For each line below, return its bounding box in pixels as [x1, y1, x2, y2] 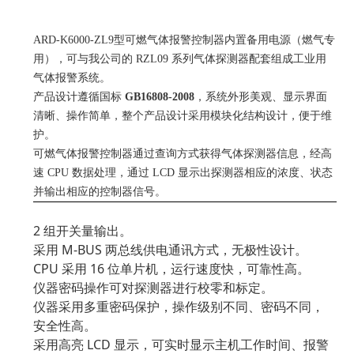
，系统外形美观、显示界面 [194, 91, 328, 103]
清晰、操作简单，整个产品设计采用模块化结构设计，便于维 [33, 110, 333, 122]
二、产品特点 [33, 203, 110, 220]
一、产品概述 [33, 13, 110, 30]
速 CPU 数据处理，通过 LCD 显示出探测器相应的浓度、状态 [33, 167, 333, 179]
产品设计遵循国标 [33, 91, 126, 103]
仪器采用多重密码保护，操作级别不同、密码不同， [33, 298, 325, 315]
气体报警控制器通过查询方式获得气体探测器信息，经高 [55, 148, 333, 160]
